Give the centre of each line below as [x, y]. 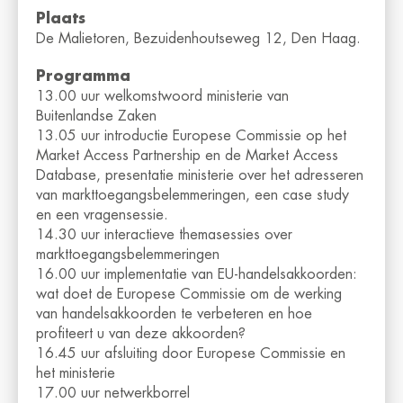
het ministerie [76, 374]
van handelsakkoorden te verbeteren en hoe [174, 314]
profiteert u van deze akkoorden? [141, 334]
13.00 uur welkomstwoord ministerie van [162, 97]
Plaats [61, 19]
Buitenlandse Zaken [96, 116]
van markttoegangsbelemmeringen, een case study [193, 196]
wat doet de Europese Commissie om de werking [189, 295]
